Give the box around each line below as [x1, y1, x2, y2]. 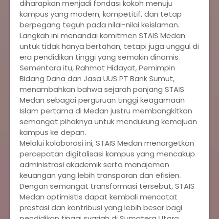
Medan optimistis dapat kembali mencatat [20, 192, 177, 202]
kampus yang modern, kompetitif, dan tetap [20, 9, 182, 19]
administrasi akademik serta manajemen [20, 159, 169, 170]
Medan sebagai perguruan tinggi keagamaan [20, 95, 185, 105]
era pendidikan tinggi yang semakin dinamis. [20, 52, 180, 62]
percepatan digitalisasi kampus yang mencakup [20, 149, 195, 159]
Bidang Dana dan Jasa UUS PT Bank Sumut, [20, 73, 175, 84]
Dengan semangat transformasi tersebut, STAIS [20, 181, 195, 191]
